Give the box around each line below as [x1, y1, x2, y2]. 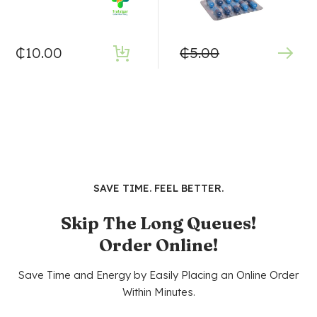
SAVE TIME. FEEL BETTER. [93, 182, 224, 195]
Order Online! [99, 235, 218, 256]
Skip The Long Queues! [61, 213, 256, 234]
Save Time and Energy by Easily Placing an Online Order [18, 268, 299, 282]
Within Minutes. [122, 285, 195, 299]
